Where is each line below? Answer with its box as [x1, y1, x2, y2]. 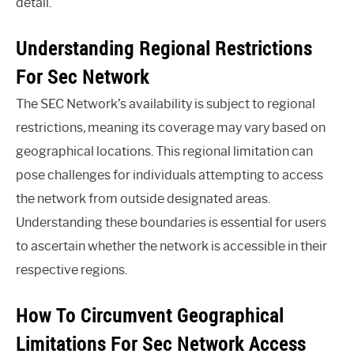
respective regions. [16, 262, 127, 278]
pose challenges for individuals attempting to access [16, 168, 323, 183]
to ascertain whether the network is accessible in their [16, 239, 327, 254]
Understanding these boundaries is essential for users [16, 215, 326, 231]
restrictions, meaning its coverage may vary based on [16, 120, 326, 136]
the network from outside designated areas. [16, 191, 270, 207]
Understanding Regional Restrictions [16, 36, 312, 62]
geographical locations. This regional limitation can [16, 144, 313, 160]
